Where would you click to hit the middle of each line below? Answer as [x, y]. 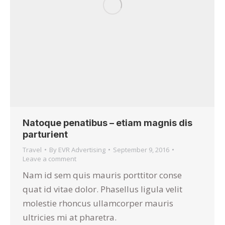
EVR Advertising [82, 150]
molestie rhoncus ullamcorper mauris [98, 203]
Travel [32, 150]
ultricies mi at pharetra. [70, 217]
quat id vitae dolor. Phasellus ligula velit [102, 189]
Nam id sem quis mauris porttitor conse [102, 175]
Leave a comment [49, 159]
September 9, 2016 [141, 150]
